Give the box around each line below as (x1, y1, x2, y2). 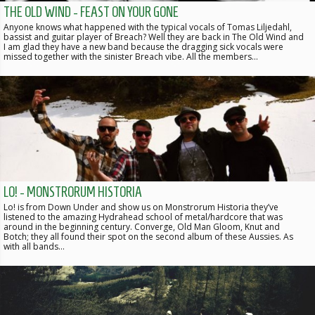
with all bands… (4, 240, 65, 252)
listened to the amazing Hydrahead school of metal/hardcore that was (4, 210, 283, 223)
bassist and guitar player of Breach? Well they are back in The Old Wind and (4, 31, 304, 44)
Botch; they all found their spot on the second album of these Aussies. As (4, 230, 293, 243)
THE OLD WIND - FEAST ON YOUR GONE (4, 4, 179, 20)
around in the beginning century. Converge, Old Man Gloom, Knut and (4, 220, 280, 233)
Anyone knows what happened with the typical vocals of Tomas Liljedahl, (4, 21, 292, 34)
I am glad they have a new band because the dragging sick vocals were (4, 41, 283, 53)
